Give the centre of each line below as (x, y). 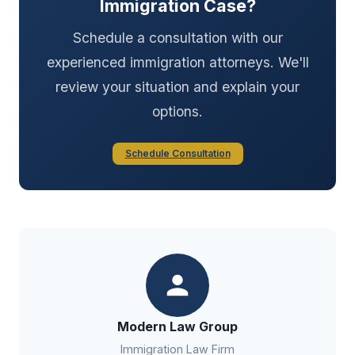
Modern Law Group (177, 326)
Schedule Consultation (177, 153)
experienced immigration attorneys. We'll (177, 62)
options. (177, 111)
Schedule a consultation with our (177, 37)
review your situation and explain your (177, 86)
